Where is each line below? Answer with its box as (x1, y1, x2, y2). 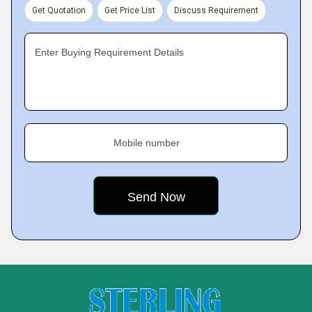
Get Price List (104, 6, 155, 15)
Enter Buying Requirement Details (35, 47, 184, 58)
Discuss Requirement (174, 6, 258, 15)
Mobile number (114, 137, 180, 148)
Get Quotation (32, 6, 86, 15)
